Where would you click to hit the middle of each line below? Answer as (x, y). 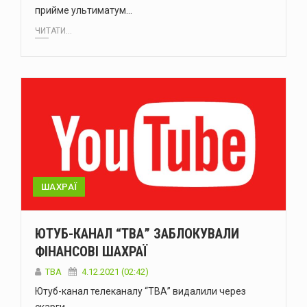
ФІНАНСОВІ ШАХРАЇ (91, 252)
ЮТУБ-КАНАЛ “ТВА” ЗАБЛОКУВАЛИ (137, 234)
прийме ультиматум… (84, 10)
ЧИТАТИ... (53, 31)
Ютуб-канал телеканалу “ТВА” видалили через (140, 292)
